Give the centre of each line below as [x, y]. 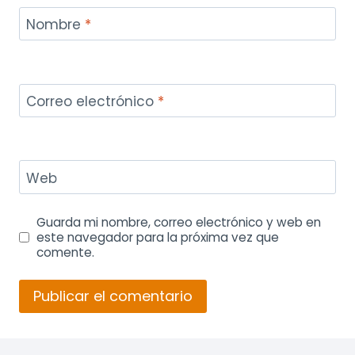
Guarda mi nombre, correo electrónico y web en [179, 222]
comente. [66, 252]
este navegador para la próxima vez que [158, 237]
